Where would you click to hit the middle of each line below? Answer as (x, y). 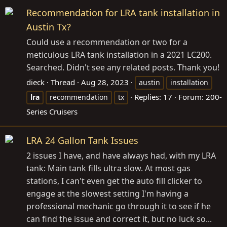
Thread (63, 82)
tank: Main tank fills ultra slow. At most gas (108, 168)
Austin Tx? (49, 27)
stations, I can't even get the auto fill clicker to (114, 181)
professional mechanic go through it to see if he (119, 206)
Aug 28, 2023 (105, 82)
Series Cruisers (52, 111)
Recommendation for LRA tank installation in (123, 13)
